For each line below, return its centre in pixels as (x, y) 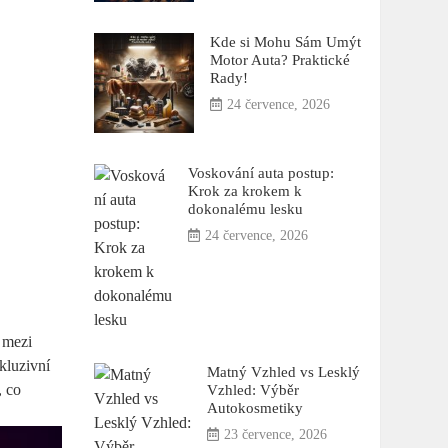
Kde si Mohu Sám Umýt (285, 42)
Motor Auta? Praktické (279, 60)
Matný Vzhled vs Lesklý (283, 372)
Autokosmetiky (254, 408)
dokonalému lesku (245, 209)
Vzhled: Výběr (252, 390)
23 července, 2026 (275, 435)
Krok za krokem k (244, 191)
